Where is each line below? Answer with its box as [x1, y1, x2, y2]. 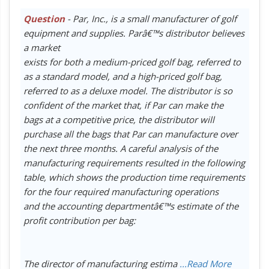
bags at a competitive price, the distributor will [23, 113, 214, 125]
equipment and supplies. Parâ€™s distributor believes [23, 26, 244, 39]
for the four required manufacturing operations [23, 185, 219, 198]
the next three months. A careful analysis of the [23, 142, 218, 154]
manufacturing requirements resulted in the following [23, 156, 245, 169]
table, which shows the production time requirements [23, 171, 245, 183]
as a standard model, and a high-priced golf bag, [23, 70, 222, 82]
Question [23, 12, 65, 25]
